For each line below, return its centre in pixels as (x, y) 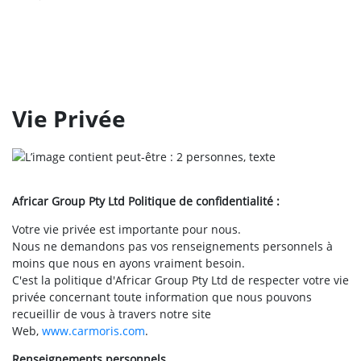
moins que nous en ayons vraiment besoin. (129, 263)
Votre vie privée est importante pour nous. (127, 229)
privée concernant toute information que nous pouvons (162, 297)
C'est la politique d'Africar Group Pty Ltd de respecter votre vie (180, 280)
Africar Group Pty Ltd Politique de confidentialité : (146, 201)
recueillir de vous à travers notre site (112, 314)
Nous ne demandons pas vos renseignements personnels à (172, 246)
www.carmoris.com (93, 331)
